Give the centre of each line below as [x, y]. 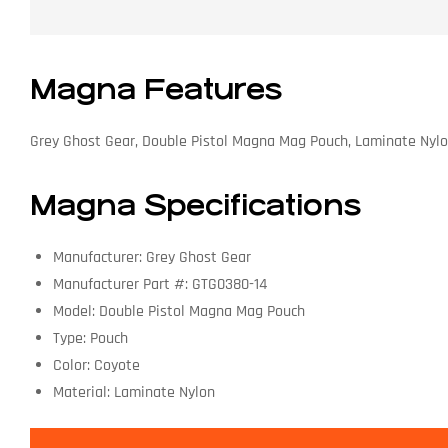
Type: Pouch [90, 338]
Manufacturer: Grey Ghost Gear [151, 257]
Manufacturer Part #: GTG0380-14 [159, 284]
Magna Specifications [195, 206]
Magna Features [156, 90]
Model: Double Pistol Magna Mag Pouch [178, 311]
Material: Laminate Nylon [133, 392]
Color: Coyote [96, 365]
